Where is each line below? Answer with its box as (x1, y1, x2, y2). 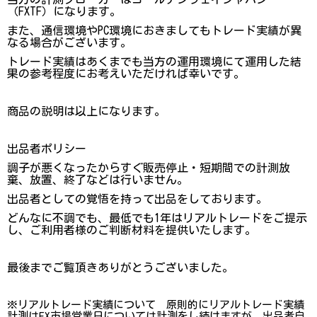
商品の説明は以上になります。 (7, 105, 166, 117)
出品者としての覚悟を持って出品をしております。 (7, 192, 267, 204)
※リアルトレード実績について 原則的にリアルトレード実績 (7, 299, 304, 310)
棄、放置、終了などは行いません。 (7, 173, 188, 185)
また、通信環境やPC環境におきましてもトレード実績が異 (7, 24, 301, 36)
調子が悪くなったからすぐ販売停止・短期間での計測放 (7, 161, 290, 173)
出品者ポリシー (7, 142, 86, 154)
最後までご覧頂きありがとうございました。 (7, 261, 234, 273)
